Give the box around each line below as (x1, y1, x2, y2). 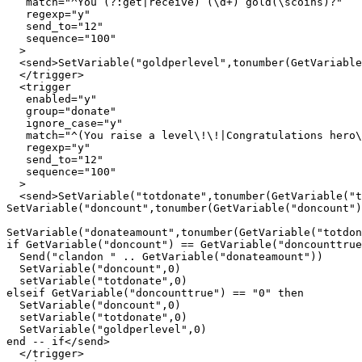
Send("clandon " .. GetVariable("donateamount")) (6, 250, 323, 263)
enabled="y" (6, 92, 97, 105)
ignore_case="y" (6, 116, 123, 129)
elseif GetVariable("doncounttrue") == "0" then (6, 286, 304, 299)
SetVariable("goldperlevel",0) (6, 322, 207, 335)
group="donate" (6, 104, 116, 117)
